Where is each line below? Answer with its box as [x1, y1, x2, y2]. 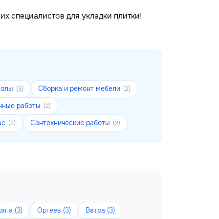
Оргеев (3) [37, 206, 71, 215]
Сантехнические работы [30, 118, 112, 127]
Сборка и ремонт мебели [38, 84, 122, 93]
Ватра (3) [86, 206, 115, 215]
